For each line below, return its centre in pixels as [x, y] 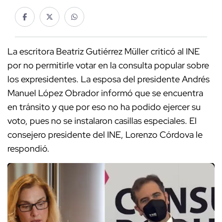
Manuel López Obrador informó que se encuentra [105, 93]
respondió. [29, 149]
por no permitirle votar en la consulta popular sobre [108, 65]
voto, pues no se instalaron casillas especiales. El [102, 121]
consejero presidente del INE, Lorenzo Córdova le [105, 135]
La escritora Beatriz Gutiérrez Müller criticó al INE [104, 52]
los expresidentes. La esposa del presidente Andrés [109, 79]
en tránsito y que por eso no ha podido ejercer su [104, 107]
